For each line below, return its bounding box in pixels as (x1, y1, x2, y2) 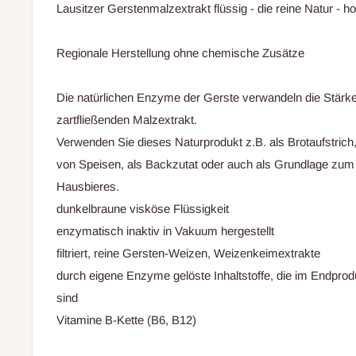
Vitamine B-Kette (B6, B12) (56, 312, 196, 327)
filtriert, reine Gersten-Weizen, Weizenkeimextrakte (56, 246, 320, 260)
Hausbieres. (56, 179, 119, 193)
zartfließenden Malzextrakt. (56, 112, 197, 126)
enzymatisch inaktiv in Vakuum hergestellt (56, 223, 274, 238)
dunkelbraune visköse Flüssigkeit (56, 201, 229, 215)
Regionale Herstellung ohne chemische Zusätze (56, 45, 304, 60)
